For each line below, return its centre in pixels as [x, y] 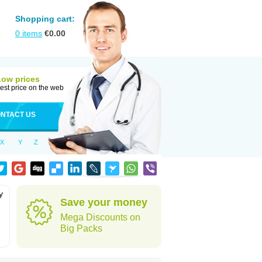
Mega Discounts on [100, 217]
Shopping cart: [45, 19]
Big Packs [81, 228]
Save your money [104, 202]
